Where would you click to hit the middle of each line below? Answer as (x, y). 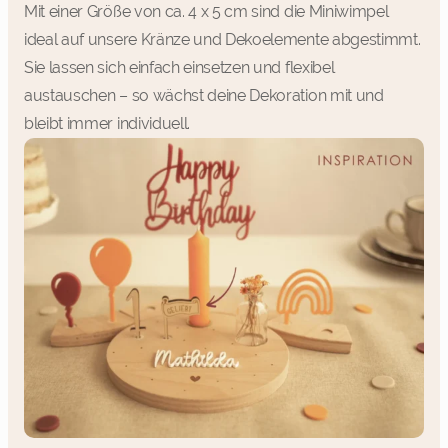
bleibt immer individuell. (107, 123)
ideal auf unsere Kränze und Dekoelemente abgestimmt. (222, 39)
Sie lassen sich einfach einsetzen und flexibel (179, 67)
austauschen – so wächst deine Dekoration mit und (204, 95)
